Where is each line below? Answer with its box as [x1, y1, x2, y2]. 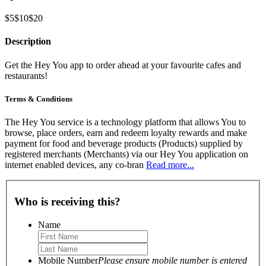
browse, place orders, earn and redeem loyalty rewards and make [5, 127, 247, 138]
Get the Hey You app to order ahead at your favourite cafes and [5, 59, 241, 70]
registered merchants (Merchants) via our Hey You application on [5, 148, 248, 159]
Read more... [146, 159, 194, 170]
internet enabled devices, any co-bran [5, 159, 146, 170]
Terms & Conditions [5, 94, 72, 103]
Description [5, 36, 51, 47]
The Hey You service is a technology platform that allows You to [5, 116, 246, 127]
